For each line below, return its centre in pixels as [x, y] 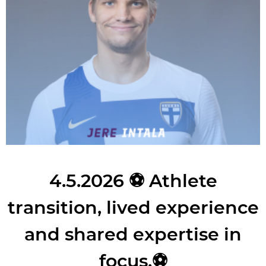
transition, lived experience [133, 207]
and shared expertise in [133, 234]
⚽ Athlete [173, 180]
